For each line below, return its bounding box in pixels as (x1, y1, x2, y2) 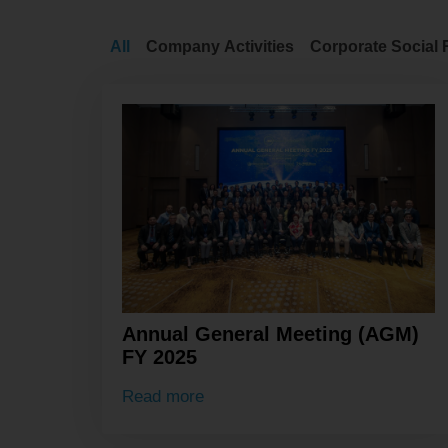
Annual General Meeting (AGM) (122, 323, 419, 346)
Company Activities (146, 38, 294, 56)
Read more (122, 386, 204, 406)
